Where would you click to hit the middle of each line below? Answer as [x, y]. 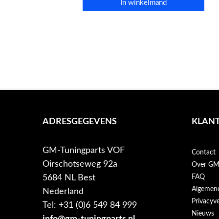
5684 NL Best [69, 177]
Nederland [63, 191]
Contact [203, 152]
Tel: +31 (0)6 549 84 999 [89, 205]
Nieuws [203, 213]
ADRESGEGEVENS [79, 121]
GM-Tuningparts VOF [83, 150]
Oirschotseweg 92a [80, 164]
